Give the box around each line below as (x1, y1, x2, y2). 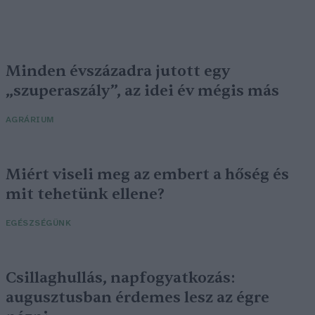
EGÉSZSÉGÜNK (6, 219, 72, 229)
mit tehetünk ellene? (6, 184, 165, 205)
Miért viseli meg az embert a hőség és (6, 165, 289, 185)
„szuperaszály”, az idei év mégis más (6, 81, 279, 101)
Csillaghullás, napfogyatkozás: (6, 268, 236, 288)
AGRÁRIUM (6, 115, 54, 125)
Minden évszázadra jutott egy (6, 61, 230, 82)
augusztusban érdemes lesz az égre (6, 288, 269, 308)
